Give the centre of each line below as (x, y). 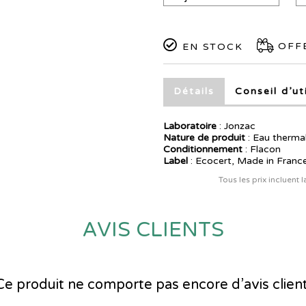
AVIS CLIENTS (153, 230)
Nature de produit (204, 138)
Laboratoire (190, 126)
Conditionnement (203, 150)
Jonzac (240, 126)
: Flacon (262, 150)
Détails (194, 92)
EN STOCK (211, 47)
